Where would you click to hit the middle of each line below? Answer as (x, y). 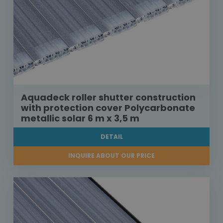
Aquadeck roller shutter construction (108, 98)
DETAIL (111, 137)
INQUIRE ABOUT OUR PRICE (111, 156)
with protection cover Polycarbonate (108, 108)
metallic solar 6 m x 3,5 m (80, 118)
